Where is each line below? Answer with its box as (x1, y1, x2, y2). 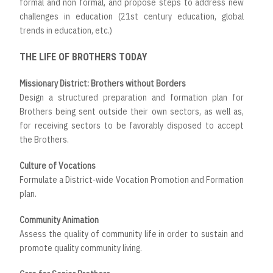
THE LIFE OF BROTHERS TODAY (19, 51, 147, 63)
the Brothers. (19, 134, 69, 146)
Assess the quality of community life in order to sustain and (19, 229, 244, 240)
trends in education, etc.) (19, 25, 112, 37)
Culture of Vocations (19, 160, 96, 172)
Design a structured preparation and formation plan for (19, 92, 244, 104)
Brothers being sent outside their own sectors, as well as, (19, 106, 244, 118)
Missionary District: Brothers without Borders (19, 78, 186, 90)
